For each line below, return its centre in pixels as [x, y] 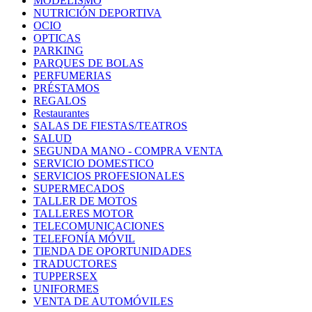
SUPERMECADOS [79, 188]
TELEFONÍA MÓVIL [84, 238]
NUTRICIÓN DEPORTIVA [97, 13]
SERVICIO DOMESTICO [94, 163]
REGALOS [60, 100]
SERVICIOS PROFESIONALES [109, 175]
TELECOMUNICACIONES [99, 226]
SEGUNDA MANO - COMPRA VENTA [128, 150]
